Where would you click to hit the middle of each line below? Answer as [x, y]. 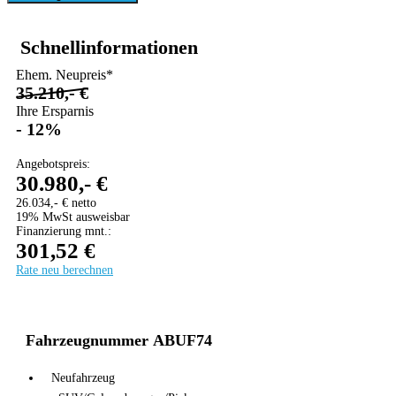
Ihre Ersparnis [57, 111]
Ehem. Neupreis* [66, 75]
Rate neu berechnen [65, 270]
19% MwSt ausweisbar [73, 217]
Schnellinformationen [109, 48]
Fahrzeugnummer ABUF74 [119, 341]
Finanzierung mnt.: [64, 232]
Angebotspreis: [53, 164]
